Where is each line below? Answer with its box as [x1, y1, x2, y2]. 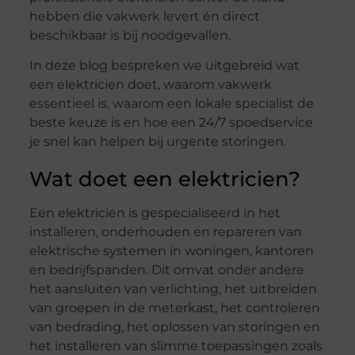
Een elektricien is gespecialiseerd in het [29, 205, 281, 221]
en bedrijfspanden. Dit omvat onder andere [29, 262, 304, 278]
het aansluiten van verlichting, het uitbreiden [29, 281, 317, 297]
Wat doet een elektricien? [29, 166, 300, 193]
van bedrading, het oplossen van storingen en [29, 319, 320, 335]
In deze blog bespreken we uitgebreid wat [29, 58, 300, 74]
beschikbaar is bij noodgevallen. [29, 28, 231, 44]
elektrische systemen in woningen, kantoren [29, 243, 314, 259]
